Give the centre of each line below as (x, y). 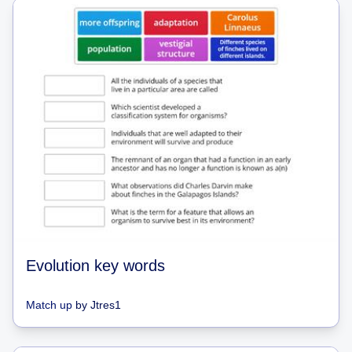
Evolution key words (95, 265)
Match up (49, 304)
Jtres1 (106, 304)
